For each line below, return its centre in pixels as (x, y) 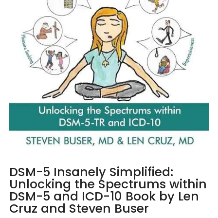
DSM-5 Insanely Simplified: (91, 172)
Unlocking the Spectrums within (108, 184)
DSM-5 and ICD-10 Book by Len (104, 197)
